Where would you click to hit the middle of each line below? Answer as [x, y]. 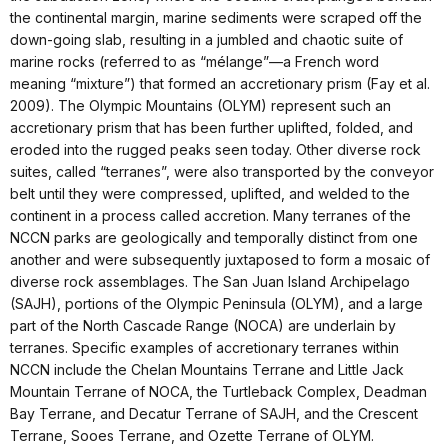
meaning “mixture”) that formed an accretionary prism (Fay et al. [220, 84]
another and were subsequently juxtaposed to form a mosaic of [220, 260]
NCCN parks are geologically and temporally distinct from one [214, 238]
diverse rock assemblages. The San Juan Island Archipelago [210, 282]
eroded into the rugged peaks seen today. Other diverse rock [215, 150]
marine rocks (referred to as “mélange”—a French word [194, 62]
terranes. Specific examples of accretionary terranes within [204, 348]
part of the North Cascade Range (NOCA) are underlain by [203, 326]
